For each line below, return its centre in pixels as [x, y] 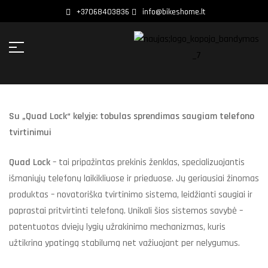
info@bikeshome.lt [174, 12]
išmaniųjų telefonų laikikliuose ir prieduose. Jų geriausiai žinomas [134, 178]
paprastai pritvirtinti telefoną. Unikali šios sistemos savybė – [126, 211]
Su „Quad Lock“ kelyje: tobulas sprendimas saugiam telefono [132, 116]
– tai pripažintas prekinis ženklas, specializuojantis [147, 162]
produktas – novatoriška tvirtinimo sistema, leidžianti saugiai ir [131, 194]
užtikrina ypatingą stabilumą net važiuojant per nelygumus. [124, 243]
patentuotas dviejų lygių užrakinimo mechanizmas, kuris [117, 227]
